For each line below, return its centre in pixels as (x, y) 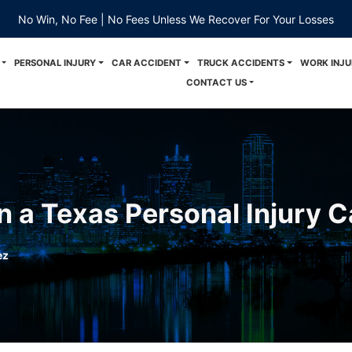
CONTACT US (216, 82)
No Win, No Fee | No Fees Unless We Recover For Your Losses (176, 19)
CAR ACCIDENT (147, 63)
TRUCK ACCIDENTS (240, 63)
